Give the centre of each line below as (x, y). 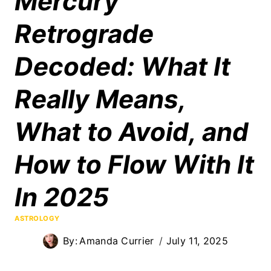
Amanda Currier (117, 240)
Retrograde (84, 33)
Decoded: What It (122, 66)
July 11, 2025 (197, 240)
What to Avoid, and (132, 131)
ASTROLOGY (38, 218)
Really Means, (100, 99)
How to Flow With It (134, 164)
